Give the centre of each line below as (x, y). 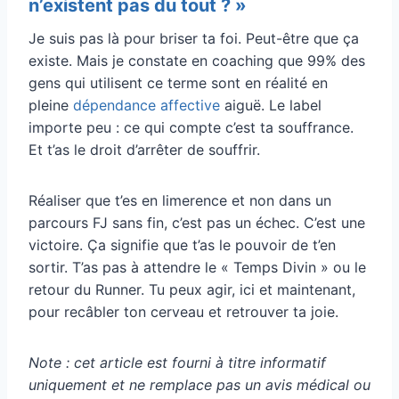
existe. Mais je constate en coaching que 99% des (197, 60)
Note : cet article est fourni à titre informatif (177, 362)
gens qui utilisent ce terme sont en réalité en (178, 82)
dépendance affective (147, 105)
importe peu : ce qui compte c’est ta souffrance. (191, 127)
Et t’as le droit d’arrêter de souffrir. (144, 149)
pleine (51, 105)
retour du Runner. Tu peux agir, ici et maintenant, (192, 289)
